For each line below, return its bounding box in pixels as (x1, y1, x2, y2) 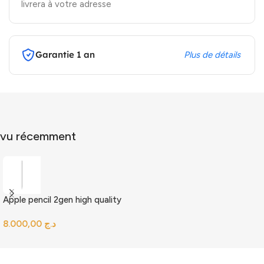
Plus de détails (183, 49, 243, 60)
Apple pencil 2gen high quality (3, 194, 121, 205)
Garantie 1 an (35, 48, 95, 60)
